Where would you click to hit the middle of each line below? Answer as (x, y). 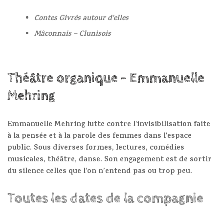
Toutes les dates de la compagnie (105, 199)
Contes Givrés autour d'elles (81, 19)
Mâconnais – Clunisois (73, 35)
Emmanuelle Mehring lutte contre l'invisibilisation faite (109, 125)
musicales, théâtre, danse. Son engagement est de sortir (109, 160)
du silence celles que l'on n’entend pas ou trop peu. (100, 172)
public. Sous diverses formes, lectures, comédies (96, 149)
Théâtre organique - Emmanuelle (106, 78)
